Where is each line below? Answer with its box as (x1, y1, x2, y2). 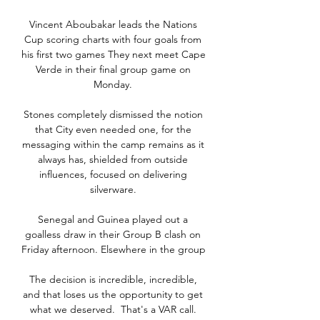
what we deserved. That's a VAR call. (29, 303, 199, 316)
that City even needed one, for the (34, 123, 191, 136)
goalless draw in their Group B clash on (25, 228, 201, 241)
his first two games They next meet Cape (21, 48, 206, 61)
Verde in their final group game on (35, 63, 191, 76)
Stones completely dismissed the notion (23, 108, 203, 121)
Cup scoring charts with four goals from (24, 33, 201, 46)
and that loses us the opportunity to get (23, 288, 203, 301)
